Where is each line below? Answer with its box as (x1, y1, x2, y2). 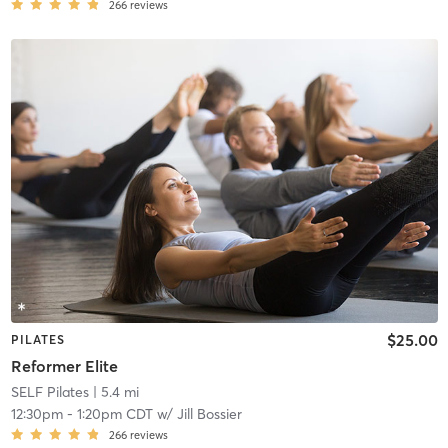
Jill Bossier (176, 404, 242, 423)
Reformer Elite (10, 355, 118, 376)
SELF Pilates (10, 382, 89, 401)
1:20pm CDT (76, 404, 153, 423)
